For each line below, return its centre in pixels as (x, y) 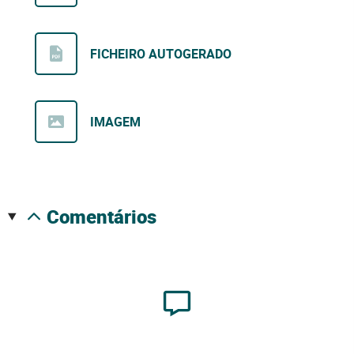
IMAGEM (115, 122)
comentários (107, 217)
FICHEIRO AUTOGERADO (161, 54)
